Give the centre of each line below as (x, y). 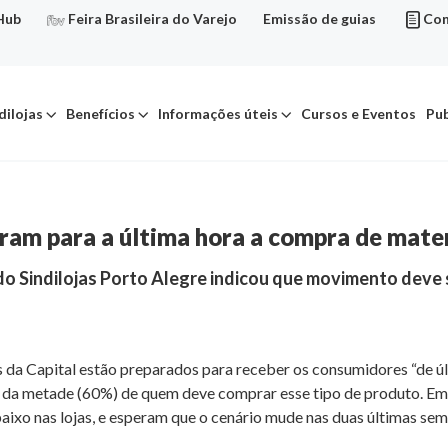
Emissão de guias (319, 18)
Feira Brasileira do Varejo (152, 18)
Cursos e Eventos (358, 114)
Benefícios (100, 114)
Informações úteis (217, 114)
